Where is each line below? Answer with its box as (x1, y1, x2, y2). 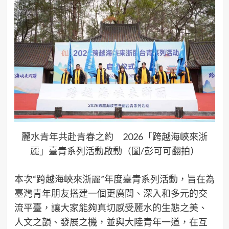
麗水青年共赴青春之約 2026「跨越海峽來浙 (21, 131, 208, 143)
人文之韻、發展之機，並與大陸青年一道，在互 (14, 216, 208, 228)
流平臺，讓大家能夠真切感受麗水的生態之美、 (14, 202, 208, 214)
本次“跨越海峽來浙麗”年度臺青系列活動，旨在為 (14, 173, 215, 185)
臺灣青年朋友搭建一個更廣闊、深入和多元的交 (14, 188, 208, 199)
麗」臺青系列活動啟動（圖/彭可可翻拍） (30, 145, 199, 157)
